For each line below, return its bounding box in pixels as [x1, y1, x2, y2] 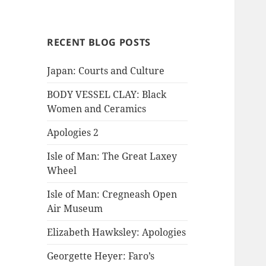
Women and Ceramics [47, 102, 147, 116]
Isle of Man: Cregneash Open [47, 188, 178, 201]
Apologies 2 [47, 126, 99, 140]
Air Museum [47, 202, 103, 216]
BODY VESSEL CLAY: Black [47, 88, 167, 102]
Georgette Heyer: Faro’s [47, 249, 155, 263]
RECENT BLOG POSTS [47, 36, 151, 49]
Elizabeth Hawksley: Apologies [47, 226, 186, 239]
